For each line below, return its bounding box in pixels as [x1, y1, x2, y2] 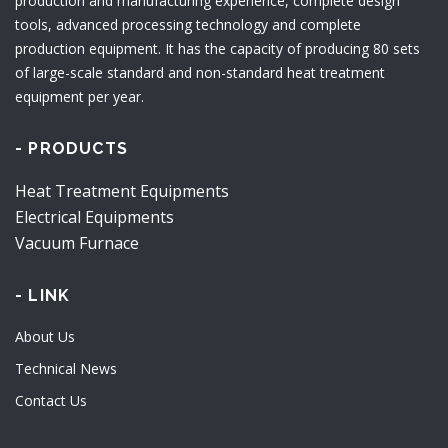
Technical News [15, 359, 117, 378]
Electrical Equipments [15, 206, 174, 228]
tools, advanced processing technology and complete [15, 15, 361, 34]
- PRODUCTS [15, 139, 128, 158]
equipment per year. [15, 87, 144, 106]
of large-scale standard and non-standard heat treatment [15, 63, 385, 82]
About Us [15, 327, 75, 346]
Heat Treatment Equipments [15, 180, 229, 202]
